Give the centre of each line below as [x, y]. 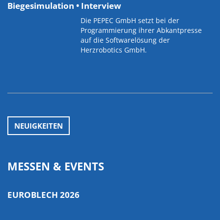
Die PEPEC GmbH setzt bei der [130, 20]
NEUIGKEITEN [39, 126]
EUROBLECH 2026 [43, 195]
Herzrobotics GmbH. [114, 50]
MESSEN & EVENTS [56, 166]
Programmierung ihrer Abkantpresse [141, 30]
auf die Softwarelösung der [125, 40]
